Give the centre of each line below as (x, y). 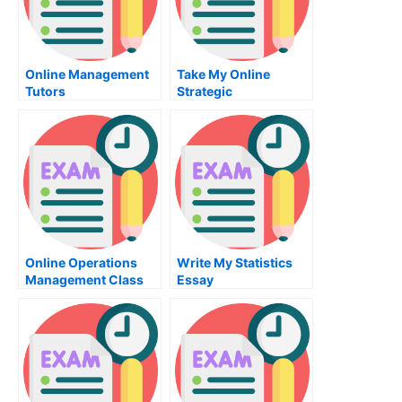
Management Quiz (233, 109)
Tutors (45, 92)
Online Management (87, 74)
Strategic (205, 92)
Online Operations (81, 263)
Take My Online (223, 74)
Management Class (84, 280)
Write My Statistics (235, 263)
